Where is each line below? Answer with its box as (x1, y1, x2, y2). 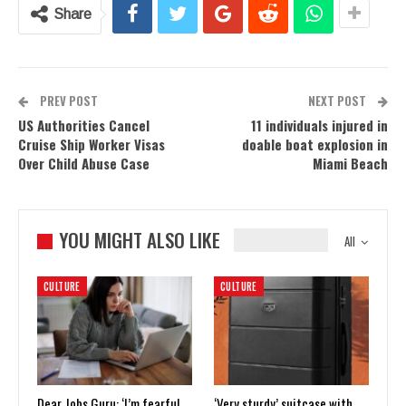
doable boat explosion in (242, 134, 388, 154)
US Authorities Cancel (18, 115, 150, 135)
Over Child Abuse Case (18, 153, 150, 173)
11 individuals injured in (251, 115, 388, 135)
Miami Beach (313, 153, 388, 173)
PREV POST (37, 92, 98, 110)
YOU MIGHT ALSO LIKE (59, 226, 220, 254)
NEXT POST (308, 92, 369, 110)
